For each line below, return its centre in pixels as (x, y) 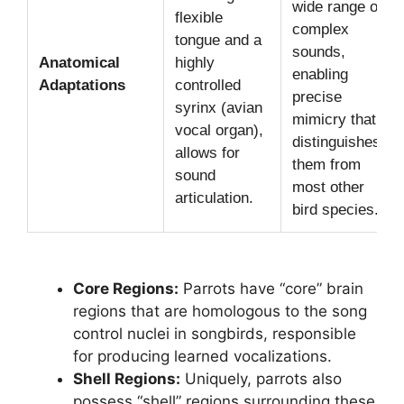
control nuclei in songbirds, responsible (215, 334)
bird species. (335, 209)
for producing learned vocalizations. (202, 357)
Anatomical (79, 62)
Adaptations (82, 85)
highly (195, 62)
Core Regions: (126, 289)
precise (317, 96)
